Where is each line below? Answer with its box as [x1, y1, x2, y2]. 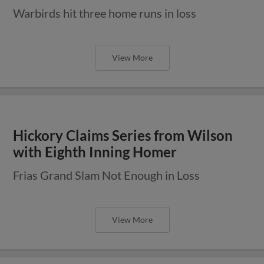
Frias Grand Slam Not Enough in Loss [13, 167, 200, 182]
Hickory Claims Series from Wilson [13, 127, 233, 144]
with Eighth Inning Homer [13, 143, 177, 160]
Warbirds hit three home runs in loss [13, 5, 197, 20]
